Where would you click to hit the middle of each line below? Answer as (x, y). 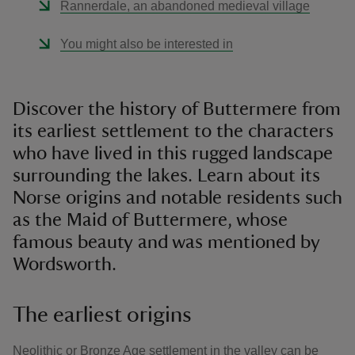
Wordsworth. (65, 265)
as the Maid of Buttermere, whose (150, 220)
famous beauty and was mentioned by (166, 242)
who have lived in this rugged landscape (173, 154)
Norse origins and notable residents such (177, 198)
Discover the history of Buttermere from (177, 109)
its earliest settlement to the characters (173, 132)
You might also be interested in (147, 44)
